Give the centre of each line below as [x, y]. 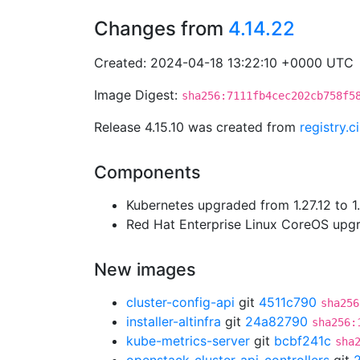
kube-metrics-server [188, 341]
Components [147, 172]
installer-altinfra [174, 321]
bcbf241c [303, 341]
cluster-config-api [180, 302]
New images [145, 269]
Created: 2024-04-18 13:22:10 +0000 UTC [224, 63]
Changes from [161, 29]
